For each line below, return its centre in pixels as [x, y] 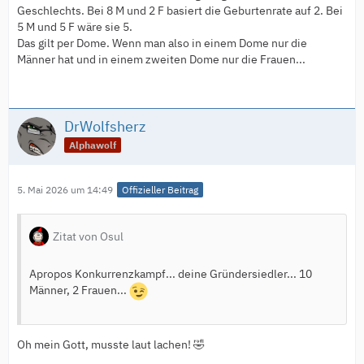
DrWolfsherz [105, 127]
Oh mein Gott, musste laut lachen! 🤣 [111, 344]
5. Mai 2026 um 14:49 [65, 189]
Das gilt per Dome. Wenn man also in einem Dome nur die [162, 43]
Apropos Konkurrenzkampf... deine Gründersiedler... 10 [171, 273]
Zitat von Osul [88, 236]
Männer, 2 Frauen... [79, 290]
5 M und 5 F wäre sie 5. [75, 27]
